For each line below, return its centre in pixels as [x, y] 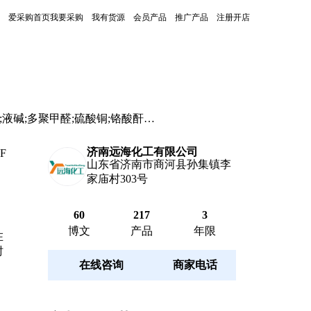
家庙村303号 [117, 179]
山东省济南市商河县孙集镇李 [159, 164]
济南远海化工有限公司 [142, 152]
